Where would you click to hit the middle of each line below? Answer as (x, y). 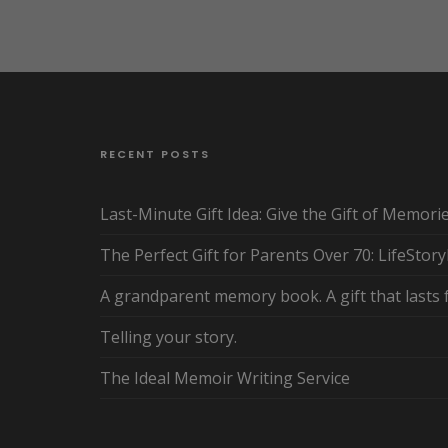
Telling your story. (168, 337)
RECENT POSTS (155, 154)
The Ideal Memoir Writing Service (225, 378)
